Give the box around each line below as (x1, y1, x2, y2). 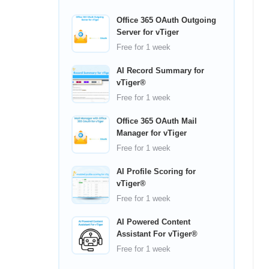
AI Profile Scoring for (116, 167, 196, 176)
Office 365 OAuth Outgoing (116, 16, 216, 25)
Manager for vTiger (116, 128, 187, 138)
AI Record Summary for (116, 66, 204, 75)
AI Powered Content (116, 217, 190, 226)
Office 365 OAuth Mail (116, 116, 197, 125)
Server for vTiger (116, 28, 179, 37)
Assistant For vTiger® (116, 229, 198, 238)
